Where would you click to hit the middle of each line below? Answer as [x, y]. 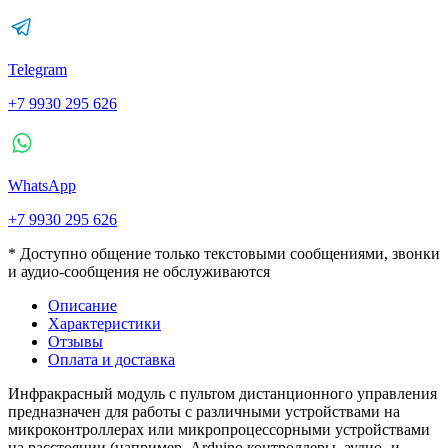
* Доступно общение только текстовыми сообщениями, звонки [224, 253]
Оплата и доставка [111, 359]
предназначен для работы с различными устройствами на [204, 411]
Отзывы [75, 341]
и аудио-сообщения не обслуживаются [139, 271]
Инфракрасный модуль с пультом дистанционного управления [222, 393]
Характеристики [104, 323]
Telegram [37, 69]
